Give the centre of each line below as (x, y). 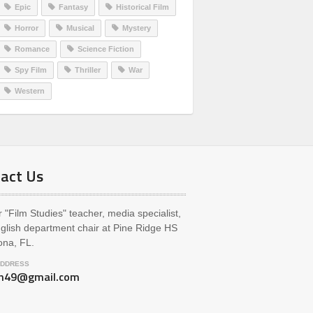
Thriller (88, 70)
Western (30, 91)
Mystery (137, 28)
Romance (32, 49)
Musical (80, 28)
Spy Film (31, 70)
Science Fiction (106, 49)
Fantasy (73, 7)
